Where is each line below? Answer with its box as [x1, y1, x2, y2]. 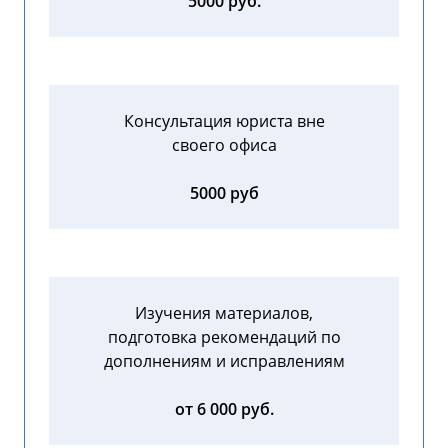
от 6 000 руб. [174, 398, 274, 421]
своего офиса [171, 134, 277, 157]
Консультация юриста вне [123, 110, 325, 133]
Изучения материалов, [135, 302, 313, 325]
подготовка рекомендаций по [107, 326, 341, 349]
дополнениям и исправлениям [103, 350, 345, 373]
